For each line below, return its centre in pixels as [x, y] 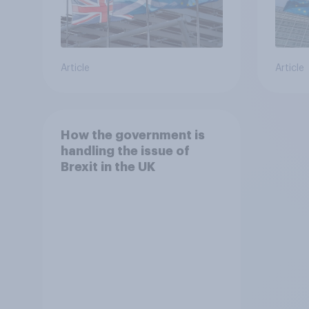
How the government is [132, 135]
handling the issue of [125, 151]
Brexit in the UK [108, 167]
